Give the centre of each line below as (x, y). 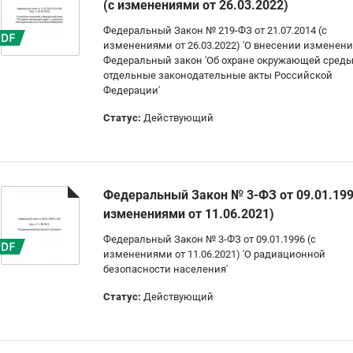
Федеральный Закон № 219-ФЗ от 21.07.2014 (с (215, 30)
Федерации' (132, 90)
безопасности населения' (165, 269)
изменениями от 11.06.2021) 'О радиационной (214, 254)
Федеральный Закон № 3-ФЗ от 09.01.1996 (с (210, 239)
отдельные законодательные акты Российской (218, 75)
